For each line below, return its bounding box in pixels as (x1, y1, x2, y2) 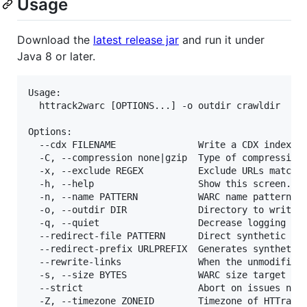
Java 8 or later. (17, 49, 95, 63)
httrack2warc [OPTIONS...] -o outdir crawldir (28, 99, 280, 111)
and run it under (179, 32, 265, 47)
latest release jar (93, 32, 179, 47)
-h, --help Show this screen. (28, 177, 291, 189)
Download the (17, 32, 93, 47)
